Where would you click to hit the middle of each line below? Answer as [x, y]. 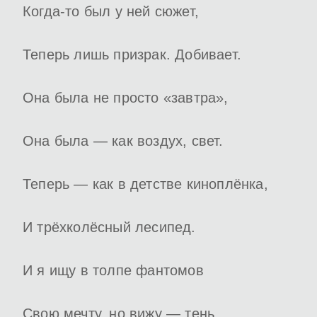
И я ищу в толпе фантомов [113, 271]
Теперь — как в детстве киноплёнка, [145, 184]
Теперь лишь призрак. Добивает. [132, 55]
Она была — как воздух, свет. [123, 141]
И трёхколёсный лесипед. [109, 227]
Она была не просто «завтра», [126, 98]
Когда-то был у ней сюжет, [111, 12]
